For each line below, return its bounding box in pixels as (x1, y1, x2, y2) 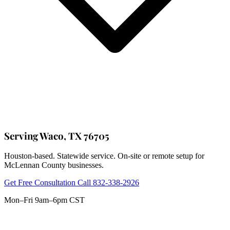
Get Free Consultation (4, 178, 78, 187)
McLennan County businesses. (4, 161, 104, 170)
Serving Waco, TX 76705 (4, 129, 109, 142)
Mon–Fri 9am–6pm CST (4, 196, 85, 205)
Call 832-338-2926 (78, 178, 139, 187)
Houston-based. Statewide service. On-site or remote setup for (4, 151, 204, 161)
